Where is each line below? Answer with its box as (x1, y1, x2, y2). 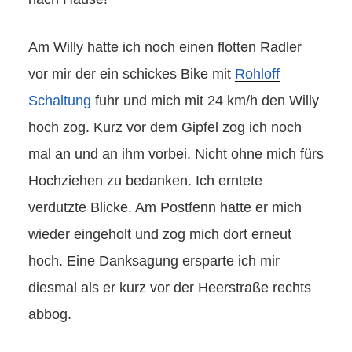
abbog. (28, 306, 71, 323)
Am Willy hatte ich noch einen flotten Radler (28, 39, 302, 56)
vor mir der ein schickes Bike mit (28, 66, 235, 82)
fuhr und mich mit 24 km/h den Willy (91, 93, 319, 109)
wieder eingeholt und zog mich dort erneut (28, 226, 291, 243)
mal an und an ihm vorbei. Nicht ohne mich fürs (28, 146, 324, 163)
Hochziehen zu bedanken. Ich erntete (28, 173, 262, 189)
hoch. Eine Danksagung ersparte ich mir (28, 253, 280, 269)
